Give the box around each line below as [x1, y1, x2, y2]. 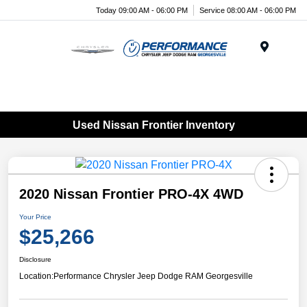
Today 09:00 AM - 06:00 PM [96, 5, 188, 14]
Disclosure [19, 256, 51, 264]
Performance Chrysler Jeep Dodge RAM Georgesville [53, 271, 253, 282]
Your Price [19, 213, 51, 221]
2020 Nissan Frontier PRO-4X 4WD [19, 186, 243, 202]
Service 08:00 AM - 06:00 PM [199, 5, 296, 14]
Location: [19, 271, 53, 282]
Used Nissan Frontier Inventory [72, 119, 235, 131]
